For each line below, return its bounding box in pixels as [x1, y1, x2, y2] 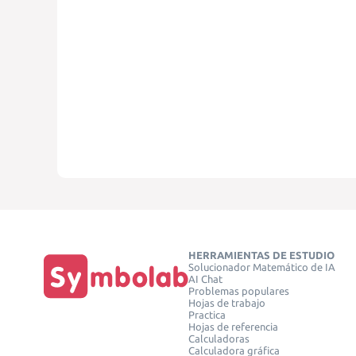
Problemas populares [188, 285, 289, 298]
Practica [188, 309, 226, 322]
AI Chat [188, 273, 222, 286]
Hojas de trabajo [188, 297, 265, 310]
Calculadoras [188, 333, 250, 346]
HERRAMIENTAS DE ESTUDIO [188, 250, 335, 262]
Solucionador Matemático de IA [188, 261, 335, 274]
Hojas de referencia [188, 321, 278, 334]
